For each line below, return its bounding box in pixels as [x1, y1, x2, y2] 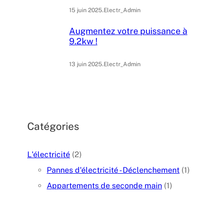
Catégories [27, 120, 79, 133]
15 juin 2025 [69, 7, 102, 14]
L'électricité [27, 149, 70, 159]
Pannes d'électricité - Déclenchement [47, 165, 180, 175]
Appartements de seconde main [47, 181, 162, 190]
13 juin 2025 [69, 61, 102, 68]
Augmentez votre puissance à [69, 26, 187, 36]
